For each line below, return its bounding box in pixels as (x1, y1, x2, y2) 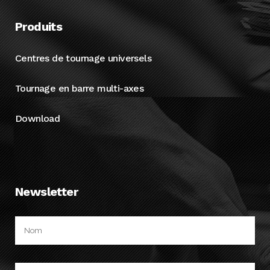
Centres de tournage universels (15, 52, 151, 64)
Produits (15, 19, 63, 34)
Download (15, 113, 60, 124)
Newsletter (15, 184, 78, 199)
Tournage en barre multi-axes (15, 83, 144, 94)
